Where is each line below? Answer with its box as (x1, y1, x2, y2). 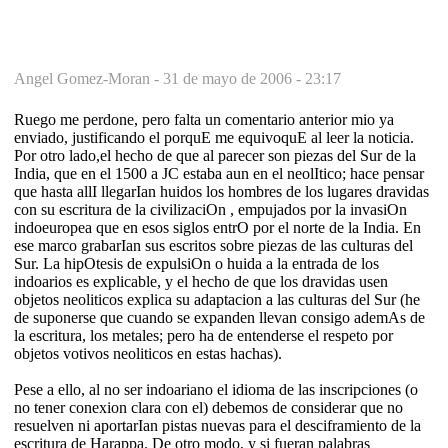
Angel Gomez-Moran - (14, 69, 163, 87)
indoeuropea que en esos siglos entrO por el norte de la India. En (14, 218, 421, 236)
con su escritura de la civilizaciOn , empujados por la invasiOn (14, 200, 407, 218)
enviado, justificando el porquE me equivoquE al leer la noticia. (14, 128, 414, 146)
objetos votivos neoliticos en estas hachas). (14, 344, 282, 362)
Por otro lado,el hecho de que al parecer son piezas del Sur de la (14, 146, 416, 164)
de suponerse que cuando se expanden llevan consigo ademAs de (14, 308, 425, 326)
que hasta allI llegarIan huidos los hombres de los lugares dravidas (14, 182, 429, 200)
